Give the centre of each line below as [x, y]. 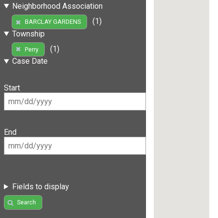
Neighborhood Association [57, 6]
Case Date [30, 61]
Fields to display [40, 186]
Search [26, 202]
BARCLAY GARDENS [53, 22]
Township [28, 34]
